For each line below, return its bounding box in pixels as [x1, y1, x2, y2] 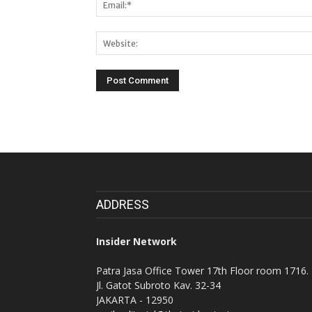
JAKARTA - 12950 [96, 293, 173, 306]
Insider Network [96, 235, 177, 248]
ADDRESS [96, 197, 149, 212]
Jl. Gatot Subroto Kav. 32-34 [96, 279, 221, 292]
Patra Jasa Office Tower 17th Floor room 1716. [96, 264, 309, 277]
